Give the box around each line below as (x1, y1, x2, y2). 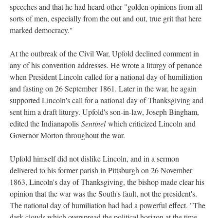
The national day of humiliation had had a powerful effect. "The (10, 200, 205, 210)
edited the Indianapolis (10, 118, 81, 128)
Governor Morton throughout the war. (10, 130, 125, 140)
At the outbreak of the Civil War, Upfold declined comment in (10, 48, 199, 58)
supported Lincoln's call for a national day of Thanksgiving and (10, 95, 203, 105)
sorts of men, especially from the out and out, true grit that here (10, 13, 201, 23)
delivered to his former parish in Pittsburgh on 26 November (10, 165, 192, 175)
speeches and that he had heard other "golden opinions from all (10, 1, 202, 12)
